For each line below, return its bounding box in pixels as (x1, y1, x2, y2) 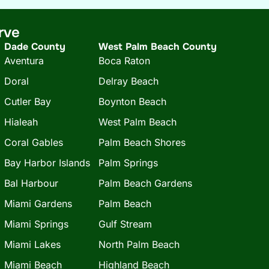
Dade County (4, 40, 65, 53)
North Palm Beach (98, 238, 180, 250)
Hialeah (4, 115, 38, 128)
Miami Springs (4, 217, 68, 230)
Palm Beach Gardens (98, 177, 192, 189)
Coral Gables (4, 136, 63, 148)
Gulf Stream (98, 217, 152, 230)
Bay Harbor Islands (4, 156, 90, 169)
